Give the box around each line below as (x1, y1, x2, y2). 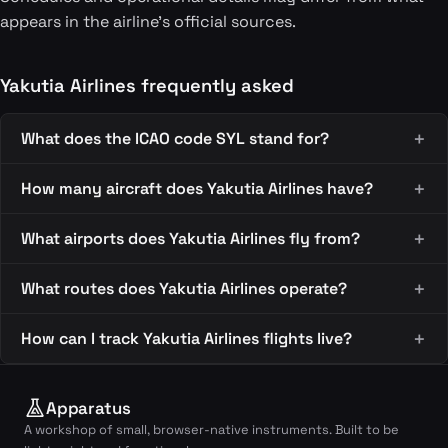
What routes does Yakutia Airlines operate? (21, 278, 347, 299)
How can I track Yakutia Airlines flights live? (21, 328, 352, 349)
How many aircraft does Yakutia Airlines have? (21, 178, 373, 199)
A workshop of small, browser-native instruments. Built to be (24, 421, 399, 438)
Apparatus (46, 397, 131, 419)
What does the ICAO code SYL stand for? (21, 128, 329, 149)
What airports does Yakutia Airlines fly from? (21, 228, 360, 249)
